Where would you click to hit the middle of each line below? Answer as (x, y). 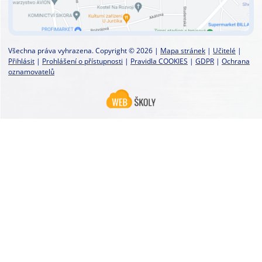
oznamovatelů (31, 72)
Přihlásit (21, 61)
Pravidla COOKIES (159, 61)
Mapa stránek (183, 51)
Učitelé (224, 51)
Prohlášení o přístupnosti (82, 61)
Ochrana (236, 61)
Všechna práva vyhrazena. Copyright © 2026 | (84, 51)
